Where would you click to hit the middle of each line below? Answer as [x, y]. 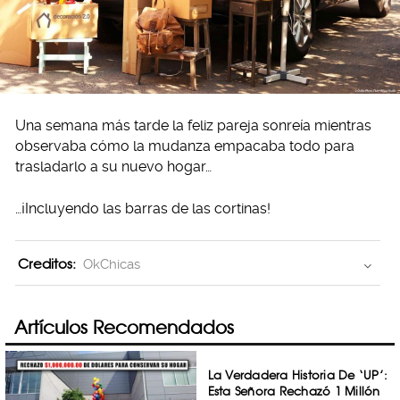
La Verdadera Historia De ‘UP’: [298, 375]
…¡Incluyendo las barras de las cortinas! [143, 209]
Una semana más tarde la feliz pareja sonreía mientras [193, 126]
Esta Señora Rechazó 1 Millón [294, 391]
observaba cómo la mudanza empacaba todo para [185, 146]
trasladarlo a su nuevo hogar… [113, 167]
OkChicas [112, 265]
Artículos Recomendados [124, 327]
